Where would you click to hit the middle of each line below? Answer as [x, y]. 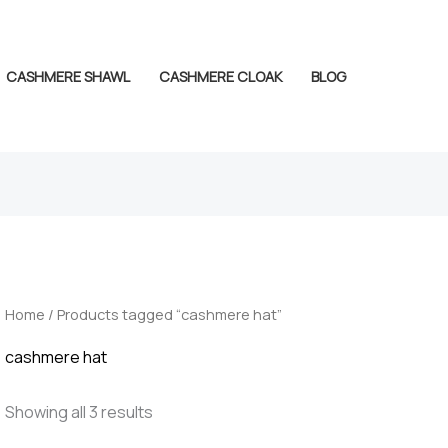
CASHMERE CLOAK [220, 76]
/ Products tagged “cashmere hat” [163, 314]
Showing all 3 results [78, 412]
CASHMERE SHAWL [67, 76]
